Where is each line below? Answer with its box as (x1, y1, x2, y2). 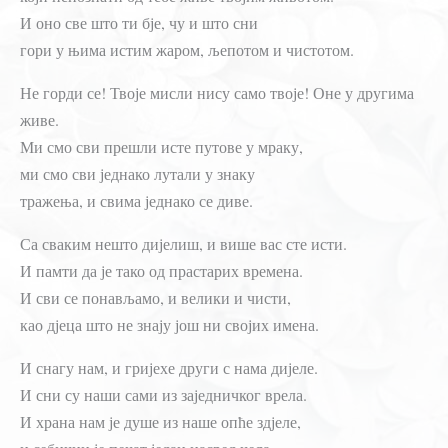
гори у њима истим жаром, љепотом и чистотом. (20, 38, 354, 60)
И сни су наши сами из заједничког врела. (20, 383, 307, 405)
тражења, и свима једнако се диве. (20, 189, 253, 211)
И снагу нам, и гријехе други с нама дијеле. (20, 356, 318, 378)
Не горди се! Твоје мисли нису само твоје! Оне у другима (20, 81, 414, 103)
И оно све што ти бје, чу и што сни (20, 11, 258, 33)
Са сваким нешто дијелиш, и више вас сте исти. (20, 232, 347, 254)
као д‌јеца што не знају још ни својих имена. (20, 313, 319, 335)
